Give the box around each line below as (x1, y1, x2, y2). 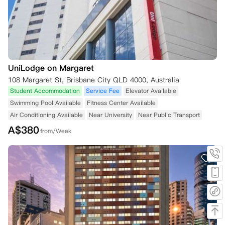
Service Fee (86, 86, 120, 95)
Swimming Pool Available (10, 98, 81, 107)
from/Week (40, 127, 71, 135)
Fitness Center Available (87, 98, 156, 107)
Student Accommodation (10, 86, 80, 95)
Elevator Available (126, 86, 176, 95)
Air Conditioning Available (10, 110, 83, 119)
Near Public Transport (138, 110, 200, 119)
